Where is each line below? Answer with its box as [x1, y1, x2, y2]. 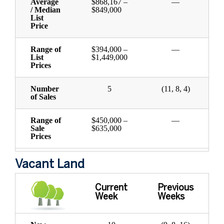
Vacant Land [15, 159, 84, 171]
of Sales [30, 92, 56, 101]
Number [30, 84, 59, 93]
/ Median [30, 5, 60, 14]
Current [95, 184, 127, 193]
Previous [157, 184, 193, 193]
